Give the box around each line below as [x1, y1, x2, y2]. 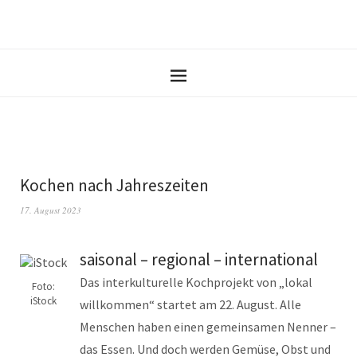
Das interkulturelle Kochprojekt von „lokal [80, 274, 312, 290]
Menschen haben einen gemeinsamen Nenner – [80, 319, 336, 335]
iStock [30, 294, 57, 308]
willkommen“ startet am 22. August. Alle [80, 296, 301, 312]
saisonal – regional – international [80, 249, 318, 270]
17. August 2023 [20, 204, 81, 216]
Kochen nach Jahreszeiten [20, 175, 209, 196]
